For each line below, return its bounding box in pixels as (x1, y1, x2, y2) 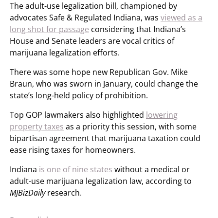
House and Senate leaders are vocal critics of (10, 36, 174, 46)
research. (45, 187, 82, 198)
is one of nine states (39, 164, 112, 175)
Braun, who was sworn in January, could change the (10, 78, 198, 89)
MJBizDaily (10, 187, 45, 198)
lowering (146, 109, 178, 120)
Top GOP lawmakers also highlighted (10, 109, 146, 120)
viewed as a (161, 12, 202, 23)
